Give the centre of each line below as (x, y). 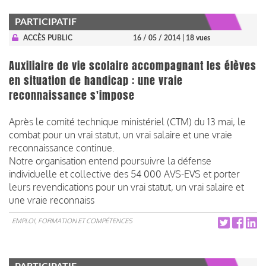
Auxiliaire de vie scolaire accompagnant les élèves (133, 66)
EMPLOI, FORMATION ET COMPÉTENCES (72, 221)
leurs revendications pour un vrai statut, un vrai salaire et (126, 187)
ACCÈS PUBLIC (47, 38)
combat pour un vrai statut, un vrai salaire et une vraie (121, 134)
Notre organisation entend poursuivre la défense (110, 161)
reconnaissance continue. (62, 148)
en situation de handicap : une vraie (96, 80)
